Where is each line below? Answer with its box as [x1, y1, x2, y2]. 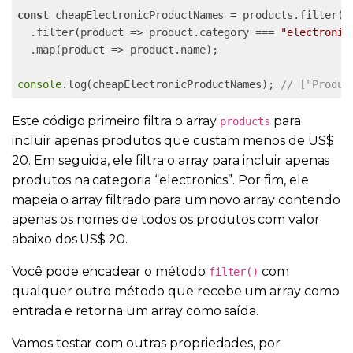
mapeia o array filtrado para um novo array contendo [12, 191, 340, 207]
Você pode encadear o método [12, 263, 209, 279]
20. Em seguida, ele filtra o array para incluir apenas [12, 152, 330, 168]
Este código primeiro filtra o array [12, 113, 221, 128]
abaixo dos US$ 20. [12, 231, 128, 247]
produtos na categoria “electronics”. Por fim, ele [12, 172, 309, 188]
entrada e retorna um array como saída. [12, 303, 259, 318]
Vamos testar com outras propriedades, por [12, 335, 281, 351]
